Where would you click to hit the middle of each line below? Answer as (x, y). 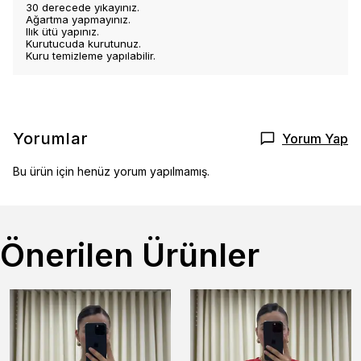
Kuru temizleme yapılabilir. (91, 56)
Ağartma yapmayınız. (78, 19)
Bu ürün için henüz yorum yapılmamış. (111, 171)
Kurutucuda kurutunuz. (83, 44)
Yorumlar (51, 139)
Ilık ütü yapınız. (62, 31)
